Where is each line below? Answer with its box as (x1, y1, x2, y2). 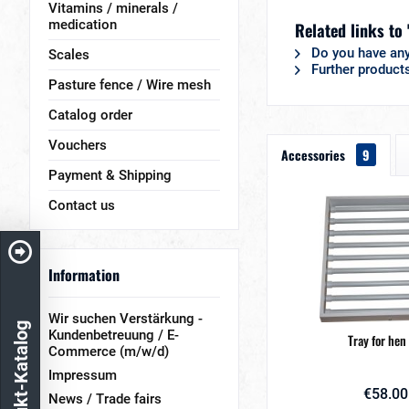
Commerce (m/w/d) (48, 342, 169, 360)
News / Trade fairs (48, 390, 162, 407)
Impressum (48, 366, 117, 383)
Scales (48, 47, 89, 63)
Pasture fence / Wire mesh (48, 77, 211, 93)
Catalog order (48, 107, 132, 123)
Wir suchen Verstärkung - (48, 309, 203, 327)
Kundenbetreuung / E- (48, 326, 179, 343)
